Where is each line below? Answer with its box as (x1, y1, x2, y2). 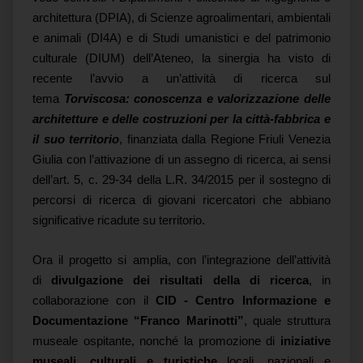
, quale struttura (243, 314, 331, 327)
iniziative (280, 335, 331, 348)
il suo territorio (32, 133, 120, 146)
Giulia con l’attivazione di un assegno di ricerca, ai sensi (32, 153, 331, 166)
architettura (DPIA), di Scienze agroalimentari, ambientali (32, 11, 331, 24)
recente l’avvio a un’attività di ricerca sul (32, 72, 331, 85)
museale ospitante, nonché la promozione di (32, 335, 280, 348)
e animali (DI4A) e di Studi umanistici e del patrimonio (32, 32, 331, 45)
